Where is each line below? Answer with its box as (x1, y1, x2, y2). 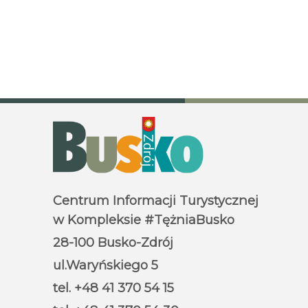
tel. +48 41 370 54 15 (53, 280, 174, 296)
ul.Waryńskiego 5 (53, 257, 158, 274)
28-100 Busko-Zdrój (53, 234, 173, 251)
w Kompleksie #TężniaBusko (53, 212, 234, 228)
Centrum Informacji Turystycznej (53, 192, 258, 209)
